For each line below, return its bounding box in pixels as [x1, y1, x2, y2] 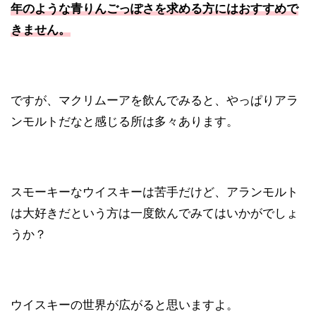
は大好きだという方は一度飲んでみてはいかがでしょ [11, 206, 298, 221]
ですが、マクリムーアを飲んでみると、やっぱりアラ [11, 93, 298, 108]
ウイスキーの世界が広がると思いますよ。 [11, 298, 238, 312]
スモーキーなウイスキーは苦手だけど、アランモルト [11, 185, 298, 200]
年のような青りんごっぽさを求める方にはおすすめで [11, 1, 298, 16]
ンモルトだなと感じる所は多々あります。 [11, 114, 238, 129]
